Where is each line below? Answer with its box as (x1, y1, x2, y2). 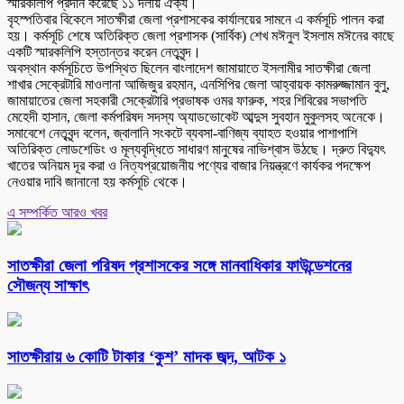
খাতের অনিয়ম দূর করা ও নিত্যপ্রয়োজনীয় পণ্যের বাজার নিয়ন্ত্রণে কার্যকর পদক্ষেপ (7, 157, 371, 173)
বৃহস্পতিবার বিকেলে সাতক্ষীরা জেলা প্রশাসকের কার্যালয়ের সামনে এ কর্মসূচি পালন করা (7, 11, 384, 27)
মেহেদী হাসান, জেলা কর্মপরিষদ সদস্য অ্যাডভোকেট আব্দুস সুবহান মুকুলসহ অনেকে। (7, 108, 385, 124)
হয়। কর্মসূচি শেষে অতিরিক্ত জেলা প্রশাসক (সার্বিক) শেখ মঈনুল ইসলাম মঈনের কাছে (7, 27, 394, 43)
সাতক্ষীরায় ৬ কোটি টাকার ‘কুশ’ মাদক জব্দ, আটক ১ (7, 347, 286, 367)
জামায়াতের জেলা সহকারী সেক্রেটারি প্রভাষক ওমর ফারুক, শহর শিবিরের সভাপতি (7, 92, 367, 108)
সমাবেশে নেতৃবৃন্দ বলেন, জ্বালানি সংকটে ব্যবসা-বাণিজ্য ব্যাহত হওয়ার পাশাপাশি (7, 124, 357, 141)
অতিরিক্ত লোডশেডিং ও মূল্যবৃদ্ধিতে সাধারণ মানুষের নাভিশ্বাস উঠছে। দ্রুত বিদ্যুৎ (7, 141, 385, 157)
